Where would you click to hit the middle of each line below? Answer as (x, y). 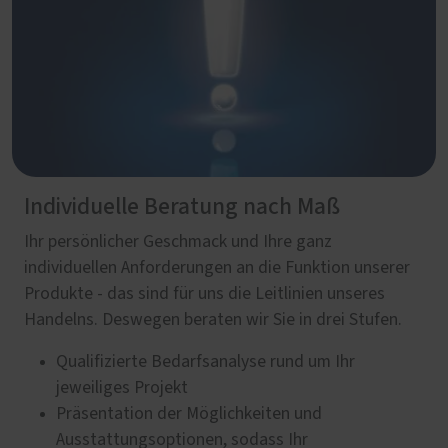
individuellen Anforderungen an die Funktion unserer (217, 267)
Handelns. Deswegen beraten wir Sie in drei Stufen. (213, 319)
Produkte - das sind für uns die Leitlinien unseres (204, 293)
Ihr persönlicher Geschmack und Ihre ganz (178, 241)
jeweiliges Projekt (122, 387)
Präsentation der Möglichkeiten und (189, 413)
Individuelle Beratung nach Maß (182, 206)
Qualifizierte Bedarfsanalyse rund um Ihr (205, 361)
